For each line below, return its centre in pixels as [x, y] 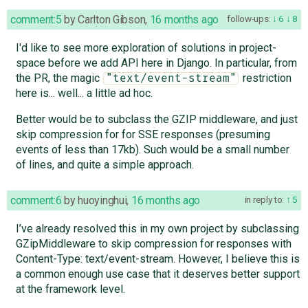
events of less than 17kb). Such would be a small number [152, 149]
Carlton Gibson [112, 19]
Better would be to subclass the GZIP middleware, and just [156, 119]
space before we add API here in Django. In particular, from [156, 63]
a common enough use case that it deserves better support [157, 274]
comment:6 [36, 200]
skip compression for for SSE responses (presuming [143, 134]
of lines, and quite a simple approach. [104, 164]
